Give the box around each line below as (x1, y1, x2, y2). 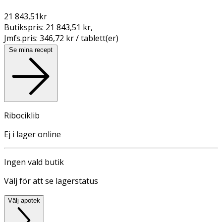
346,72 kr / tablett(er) (40, 32, 118, 44)
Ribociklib (4, 110, 40, 121)
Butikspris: (4, 21, 46, 33)
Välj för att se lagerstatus (4, 175, 98, 186)
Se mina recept (9, 46, 53, 54)
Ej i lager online (4, 128, 61, 140)
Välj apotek (8, 196, 40, 204)
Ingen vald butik (4, 156, 64, 167)
